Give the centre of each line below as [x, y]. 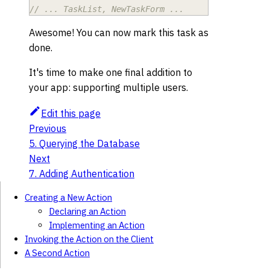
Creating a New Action [68, 197]
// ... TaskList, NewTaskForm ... [107, 9]
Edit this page [71, 113]
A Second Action [57, 253]
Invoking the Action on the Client [89, 239]
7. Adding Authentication [82, 173]
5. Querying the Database [84, 143]
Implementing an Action [97, 225]
